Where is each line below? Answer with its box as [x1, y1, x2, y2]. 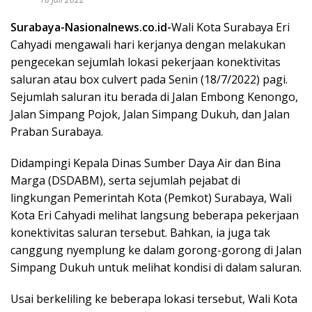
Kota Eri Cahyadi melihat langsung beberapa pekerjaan [10, 207, 299, 223]
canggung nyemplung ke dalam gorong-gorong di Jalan [10, 242, 302, 258]
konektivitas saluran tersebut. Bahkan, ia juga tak [10, 224, 270, 240]
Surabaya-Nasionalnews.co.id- [10, 19, 171, 35]
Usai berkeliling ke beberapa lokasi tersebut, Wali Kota [10, 290, 297, 306]
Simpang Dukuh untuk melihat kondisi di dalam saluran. [10, 259, 302, 275]
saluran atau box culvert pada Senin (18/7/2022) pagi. [10, 71, 288, 87]
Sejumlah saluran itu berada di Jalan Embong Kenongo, [10, 88, 298, 104]
